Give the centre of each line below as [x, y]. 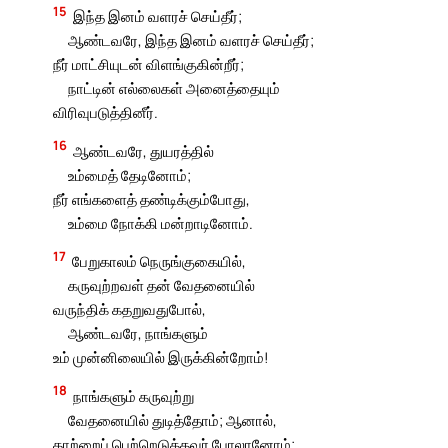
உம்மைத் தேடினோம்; [129, 174]
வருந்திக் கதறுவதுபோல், [130, 309]
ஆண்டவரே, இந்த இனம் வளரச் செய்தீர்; [190, 40]
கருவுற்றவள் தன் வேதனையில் [161, 285]
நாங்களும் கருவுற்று [134, 395]
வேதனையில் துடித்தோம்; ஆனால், [172, 419]
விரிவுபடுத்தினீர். [106, 112]
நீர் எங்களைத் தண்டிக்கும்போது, [152, 198]
